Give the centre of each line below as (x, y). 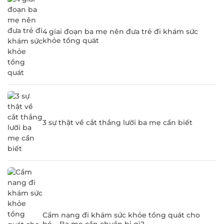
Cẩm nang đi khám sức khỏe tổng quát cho (121, 215)
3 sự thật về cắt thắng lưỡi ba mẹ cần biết (117, 123)
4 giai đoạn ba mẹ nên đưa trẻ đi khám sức (120, 32)
